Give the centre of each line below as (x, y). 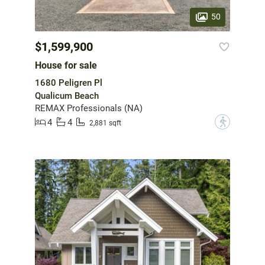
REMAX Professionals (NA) (89, 109)
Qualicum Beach (67, 96)
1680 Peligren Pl (69, 83)
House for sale (66, 66)
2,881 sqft (105, 123)
